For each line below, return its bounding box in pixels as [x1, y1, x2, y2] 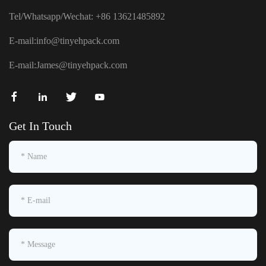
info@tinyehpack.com [36, 36, 119, 46]
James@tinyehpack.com [36, 60, 127, 70]
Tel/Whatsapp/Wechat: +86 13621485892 [9, 11, 165, 21]
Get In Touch [9, 119, 72, 132]
